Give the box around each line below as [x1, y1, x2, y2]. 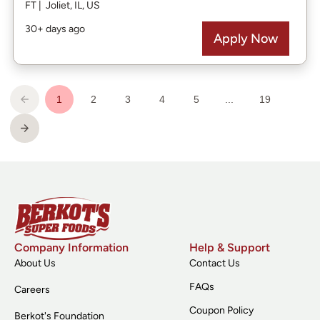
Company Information [14, 241, 129, 255]
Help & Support [189, 241, 270, 255]
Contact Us [189, 257, 240, 270]
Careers [14, 284, 50, 296]
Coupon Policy [189, 304, 254, 317]
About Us [14, 257, 56, 270]
